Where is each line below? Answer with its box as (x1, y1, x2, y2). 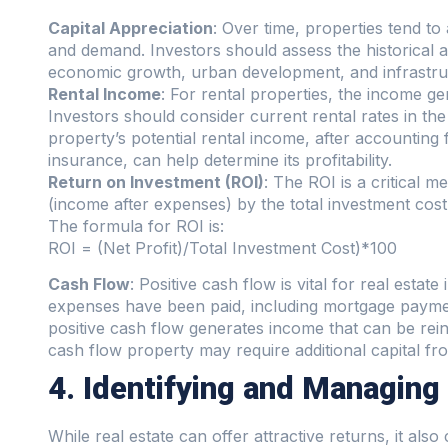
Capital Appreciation (48, 17, 213, 38)
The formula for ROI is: (48, 215, 224, 236)
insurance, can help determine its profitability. (48, 149, 392, 170)
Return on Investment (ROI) (48, 171, 264, 192)
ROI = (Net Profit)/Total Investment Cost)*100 (48, 237, 397, 258)
